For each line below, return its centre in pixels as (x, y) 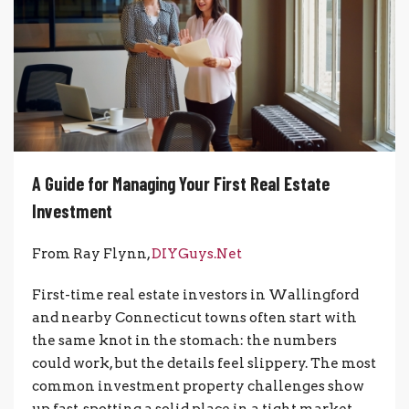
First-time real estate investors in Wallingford (195, 294)
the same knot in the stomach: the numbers (184, 340)
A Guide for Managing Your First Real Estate (181, 183)
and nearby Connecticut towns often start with (194, 317)
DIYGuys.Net (197, 253)
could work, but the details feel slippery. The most (204, 363)
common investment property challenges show (198, 386)
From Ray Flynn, (92, 253)
